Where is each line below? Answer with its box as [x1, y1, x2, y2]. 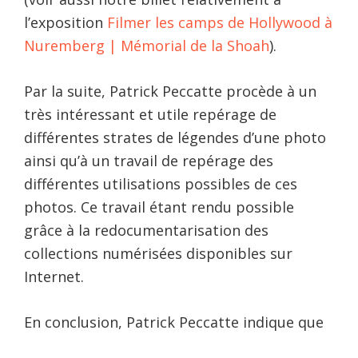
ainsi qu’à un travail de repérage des [24, 150, 273, 170]
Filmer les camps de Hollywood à [107, 12, 332, 32]
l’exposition [24, 12, 107, 32]
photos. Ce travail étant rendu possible [24, 197, 294, 217]
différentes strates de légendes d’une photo [24, 127, 326, 147]
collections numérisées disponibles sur [24, 243, 292, 263]
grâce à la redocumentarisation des [24, 220, 268, 240]
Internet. [24, 266, 84, 286]
